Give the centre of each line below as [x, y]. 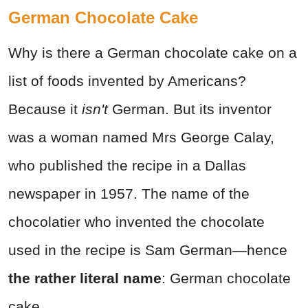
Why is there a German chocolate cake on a [153, 53]
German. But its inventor [192, 109]
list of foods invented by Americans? [127, 81]
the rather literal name [85, 278]
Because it [45, 109]
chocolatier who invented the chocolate [136, 222]
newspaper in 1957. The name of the [129, 194]
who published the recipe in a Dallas [127, 166]
